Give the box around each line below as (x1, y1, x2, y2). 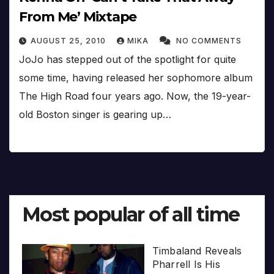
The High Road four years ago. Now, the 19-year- (19, 90, 251, 103)
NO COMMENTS (176, 36, 242, 46)
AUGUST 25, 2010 (31, 36, 108, 46)
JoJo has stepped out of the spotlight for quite (19, 53, 236, 66)
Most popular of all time (22, 202, 240, 226)
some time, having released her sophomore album (19, 72, 253, 84)
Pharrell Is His (152, 257, 220, 270)
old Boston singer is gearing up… (19, 108, 171, 121)
